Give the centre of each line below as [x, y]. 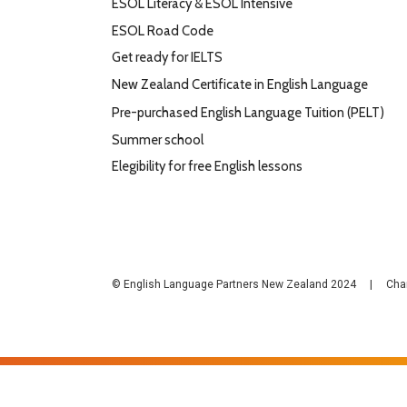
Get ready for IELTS [168, 58]
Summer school [158, 140]
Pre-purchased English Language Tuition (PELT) [248, 113]
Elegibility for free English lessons [208, 167]
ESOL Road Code [163, 31]
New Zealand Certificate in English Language [240, 85]
